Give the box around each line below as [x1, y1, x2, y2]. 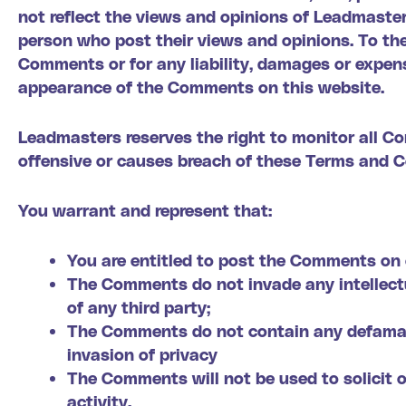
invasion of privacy [67, 343, 217, 363]
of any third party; [67, 296, 210, 316]
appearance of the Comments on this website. [18, 77, 384, 97]
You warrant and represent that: [18, 199, 272, 219]
